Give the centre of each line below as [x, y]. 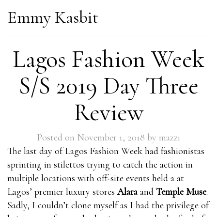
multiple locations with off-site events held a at [96, 178]
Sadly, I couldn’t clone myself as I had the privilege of [108, 205]
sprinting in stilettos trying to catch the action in [100, 165]
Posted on [57, 138]
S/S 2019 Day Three [108, 86]
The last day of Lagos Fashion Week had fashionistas [106, 151]
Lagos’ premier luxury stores [62, 192]
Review [108, 112]
